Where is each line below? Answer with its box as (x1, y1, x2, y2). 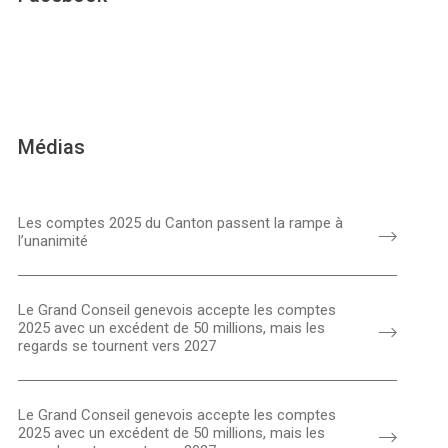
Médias (18, 135, 85, 160)
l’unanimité (18, 232, 88, 251)
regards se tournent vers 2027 (18, 337, 216, 356)
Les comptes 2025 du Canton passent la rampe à (18, 214, 343, 233)
